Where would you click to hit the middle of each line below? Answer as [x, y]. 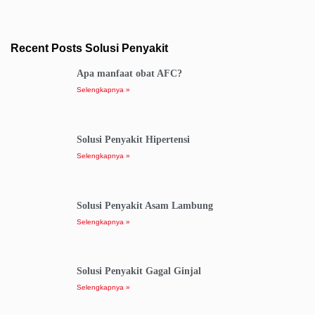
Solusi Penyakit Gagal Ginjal [139, 271]
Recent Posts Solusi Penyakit [89, 49]
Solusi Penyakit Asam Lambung [144, 205]
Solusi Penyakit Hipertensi [133, 140]
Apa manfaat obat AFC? [129, 74]
